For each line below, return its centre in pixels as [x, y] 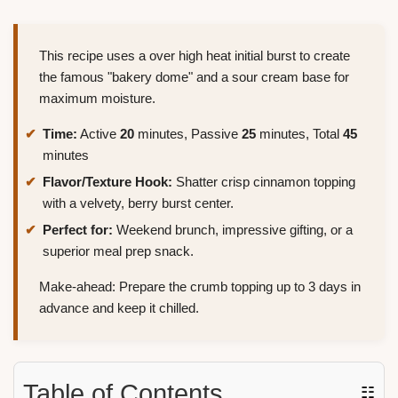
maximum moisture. [97, 99]
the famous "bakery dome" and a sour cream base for [194, 77]
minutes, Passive [188, 134]
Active [99, 134]
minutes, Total [299, 134]
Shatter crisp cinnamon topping [264, 181]
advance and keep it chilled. [119, 307]
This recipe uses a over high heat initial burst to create [195, 56]
